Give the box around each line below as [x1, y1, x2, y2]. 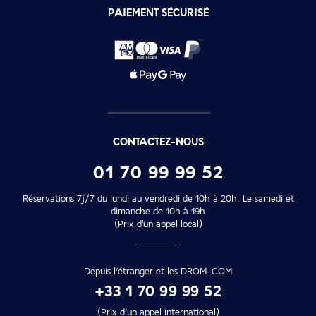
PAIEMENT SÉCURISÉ [107, 7, 209, 19]
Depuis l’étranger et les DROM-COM [84, 267, 232, 276]
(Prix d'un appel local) [114, 219, 202, 229]
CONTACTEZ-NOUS [112, 136, 204, 148]
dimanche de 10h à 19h [111, 207, 205, 217]
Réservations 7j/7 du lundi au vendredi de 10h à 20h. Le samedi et [22, 194, 294, 204]
